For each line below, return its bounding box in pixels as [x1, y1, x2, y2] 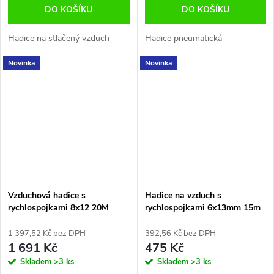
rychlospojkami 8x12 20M [8, 202, 109, 214]
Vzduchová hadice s [8, 190, 86, 202]
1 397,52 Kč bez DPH [8, 228, 86, 240]
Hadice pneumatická [144, 32, 222, 45]
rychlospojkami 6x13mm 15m [144, 202, 261, 214]
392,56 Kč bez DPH [144, 228, 216, 240]
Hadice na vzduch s [144, 190, 221, 202]
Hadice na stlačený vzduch [8, 32, 109, 45]
